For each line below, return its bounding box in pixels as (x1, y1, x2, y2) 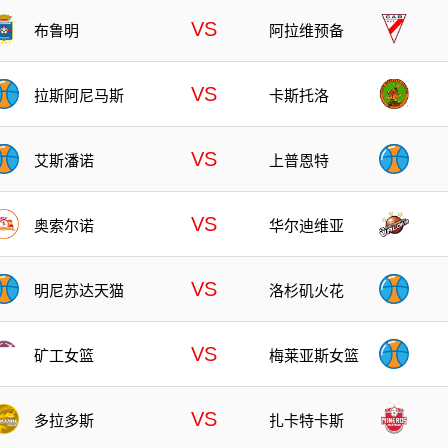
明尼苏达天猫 (34, 281, 124, 299)
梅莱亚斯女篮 (269, 346, 359, 364)
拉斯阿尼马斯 (34, 86, 124, 104)
